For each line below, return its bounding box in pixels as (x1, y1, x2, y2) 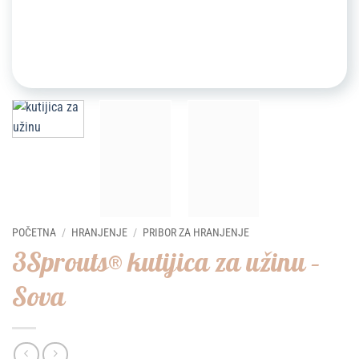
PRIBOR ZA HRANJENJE (143, 226, 250, 239)
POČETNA (12, 226, 56, 239)
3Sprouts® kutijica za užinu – (12, 244, 321, 278)
